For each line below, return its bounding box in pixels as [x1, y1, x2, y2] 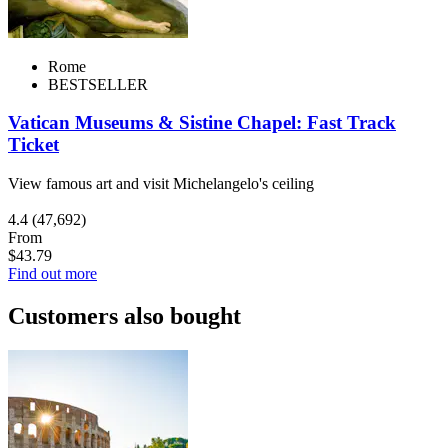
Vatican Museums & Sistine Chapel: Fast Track [8, 112, 396, 134]
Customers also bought [8, 302, 241, 329]
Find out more [8, 265, 97, 283]
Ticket [8, 134, 59, 156]
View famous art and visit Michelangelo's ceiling [8, 175, 314, 193]
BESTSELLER [48, 75, 148, 93]
